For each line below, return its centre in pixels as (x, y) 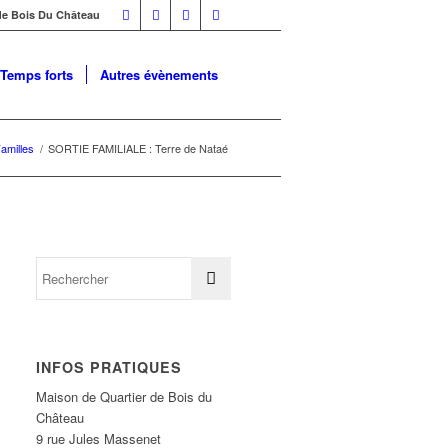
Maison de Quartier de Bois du (124, 397)
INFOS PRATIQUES (109, 367)
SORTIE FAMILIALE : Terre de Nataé (138, 148)
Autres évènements (159, 74)
